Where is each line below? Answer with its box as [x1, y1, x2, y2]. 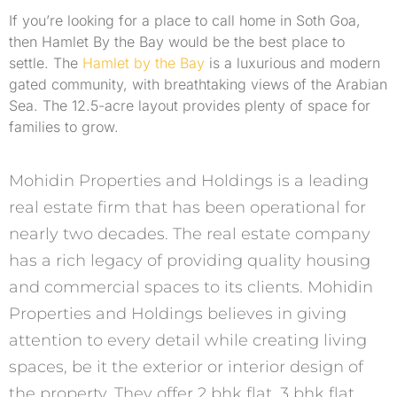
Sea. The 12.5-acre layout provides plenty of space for [9, 96, 370, 114]
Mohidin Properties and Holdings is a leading [9, 171, 369, 191]
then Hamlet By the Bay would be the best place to [9, 32, 345, 51]
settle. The [9, 53, 82, 72]
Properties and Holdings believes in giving [9, 304, 346, 324]
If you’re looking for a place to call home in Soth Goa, [9, 11, 361, 29]
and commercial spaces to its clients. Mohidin [9, 277, 373, 298]
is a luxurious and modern [205, 53, 380, 72]
